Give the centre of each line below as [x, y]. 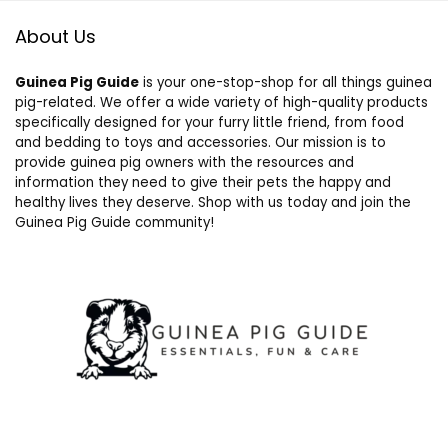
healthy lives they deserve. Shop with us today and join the [213, 203]
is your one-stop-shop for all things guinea [285, 83]
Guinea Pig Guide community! [114, 223]
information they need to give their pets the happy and [203, 183]
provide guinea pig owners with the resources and [184, 163]
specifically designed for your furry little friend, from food [209, 123]
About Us [55, 37]
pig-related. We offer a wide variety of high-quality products [221, 103]
